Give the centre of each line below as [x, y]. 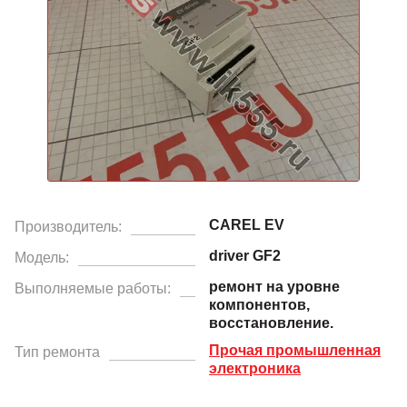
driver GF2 [245, 255]
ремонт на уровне [274, 286]
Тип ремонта [57, 352]
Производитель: [68, 226]
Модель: [42, 257]
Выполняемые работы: [93, 288]
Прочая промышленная [295, 350]
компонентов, [259, 304]
